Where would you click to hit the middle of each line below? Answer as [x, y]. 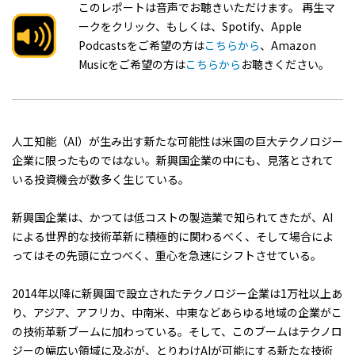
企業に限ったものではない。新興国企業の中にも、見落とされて [173, 160]
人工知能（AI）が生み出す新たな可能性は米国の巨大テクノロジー [177, 141]
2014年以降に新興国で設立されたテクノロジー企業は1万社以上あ [177, 293]
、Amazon [288, 45]
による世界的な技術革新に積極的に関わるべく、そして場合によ [173, 236]
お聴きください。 [285, 64]
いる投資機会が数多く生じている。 [101, 179]
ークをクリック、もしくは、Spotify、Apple [190, 26]
